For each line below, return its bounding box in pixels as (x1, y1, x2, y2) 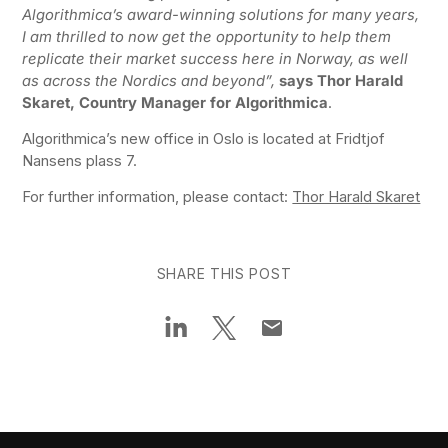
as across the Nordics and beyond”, (22, 72, 280, 91)
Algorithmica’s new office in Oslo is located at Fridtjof (22, 129, 386, 148)
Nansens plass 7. (22, 151, 138, 170)
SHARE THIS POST (156, 265, 292, 283)
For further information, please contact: (22, 187, 293, 206)
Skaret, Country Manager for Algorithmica (22, 94, 329, 113)
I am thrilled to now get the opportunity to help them (22, 28, 392, 47)
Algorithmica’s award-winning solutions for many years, (22, 6, 420, 25)
